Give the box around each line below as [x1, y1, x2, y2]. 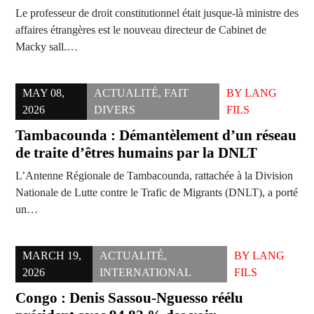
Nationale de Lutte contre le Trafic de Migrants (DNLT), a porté [15, 186, 298, 199]
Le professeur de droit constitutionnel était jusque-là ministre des [15, 7, 299, 20]
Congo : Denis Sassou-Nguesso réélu [15, 289, 243, 307]
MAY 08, [22, 87, 64, 100]
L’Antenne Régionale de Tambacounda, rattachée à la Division [15, 170, 293, 182]
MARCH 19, [22, 250, 81, 262]
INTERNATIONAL [99, 266, 191, 279]
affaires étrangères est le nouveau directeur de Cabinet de [15, 24, 266, 36]
